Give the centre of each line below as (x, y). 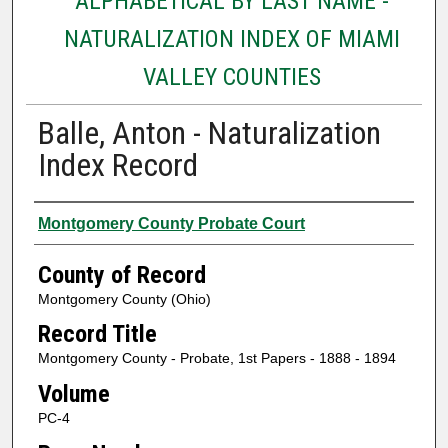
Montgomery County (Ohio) (124, 298)
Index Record (117, 164)
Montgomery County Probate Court (171, 223)
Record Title (97, 334)
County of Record (121, 274)
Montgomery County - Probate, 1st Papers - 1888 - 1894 (216, 358)
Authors (72, 220)
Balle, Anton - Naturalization (209, 132)
